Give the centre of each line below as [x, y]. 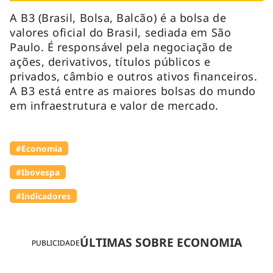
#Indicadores [43, 196]
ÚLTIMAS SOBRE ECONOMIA [161, 243]
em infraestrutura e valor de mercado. [123, 105]
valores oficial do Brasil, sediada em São [121, 32]
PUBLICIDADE [55, 243]
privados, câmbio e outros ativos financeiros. [134, 76]
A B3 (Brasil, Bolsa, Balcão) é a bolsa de [118, 17]
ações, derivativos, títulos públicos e [110, 61]
